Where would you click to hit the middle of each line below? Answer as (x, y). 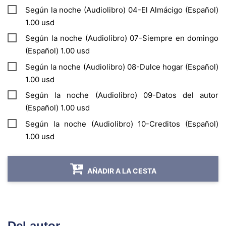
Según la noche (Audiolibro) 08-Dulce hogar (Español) (122, 67)
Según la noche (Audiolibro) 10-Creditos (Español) (122, 124)
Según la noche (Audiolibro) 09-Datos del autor (122, 95)
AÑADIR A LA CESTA (122, 171)
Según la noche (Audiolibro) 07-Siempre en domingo (122, 38)
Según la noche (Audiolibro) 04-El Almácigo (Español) (122, 10)
